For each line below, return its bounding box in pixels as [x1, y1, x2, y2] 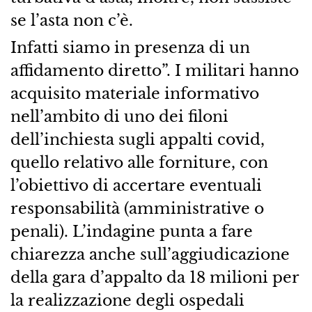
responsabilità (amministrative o [10, 198, 264, 218]
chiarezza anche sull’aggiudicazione [10, 244, 290, 264]
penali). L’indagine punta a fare [10, 221, 253, 241]
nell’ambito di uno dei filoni [10, 106, 228, 126]
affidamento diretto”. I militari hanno [10, 60, 299, 80]
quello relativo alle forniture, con [10, 152, 268, 172]
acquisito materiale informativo [10, 83, 259, 103]
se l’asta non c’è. [10, 10, 133, 31]
